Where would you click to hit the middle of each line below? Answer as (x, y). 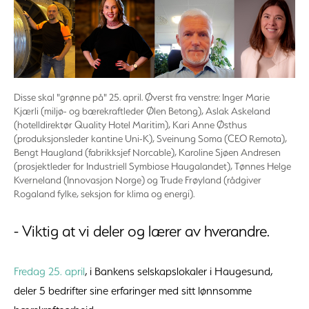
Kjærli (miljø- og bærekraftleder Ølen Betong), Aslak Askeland (142, 111)
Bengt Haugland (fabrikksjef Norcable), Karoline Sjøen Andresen (147, 153)
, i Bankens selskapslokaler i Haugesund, (179, 271)
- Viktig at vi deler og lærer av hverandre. (142, 231)
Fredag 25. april (49, 271)
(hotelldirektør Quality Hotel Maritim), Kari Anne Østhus (130, 125)
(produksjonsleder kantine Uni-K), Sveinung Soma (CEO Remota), (150, 139)
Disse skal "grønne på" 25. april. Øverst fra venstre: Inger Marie (142, 98)
